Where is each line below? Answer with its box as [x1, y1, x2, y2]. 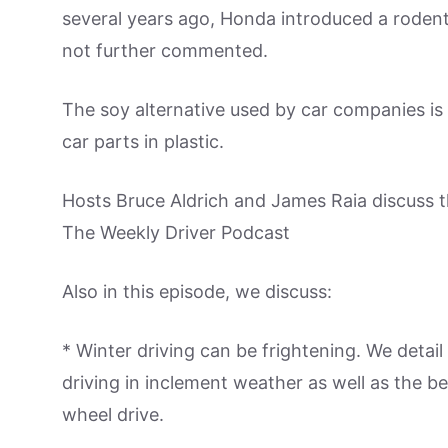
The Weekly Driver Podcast [62, 222, 290, 244]
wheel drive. [62, 404, 164, 426]
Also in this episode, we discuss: [62, 281, 332, 303]
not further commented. [62, 40, 268, 62]
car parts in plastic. [62, 131, 224, 153]
